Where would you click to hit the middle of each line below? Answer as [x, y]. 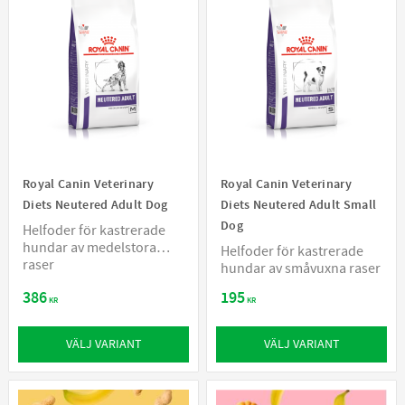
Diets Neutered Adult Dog [95, 204]
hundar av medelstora [89, 247]
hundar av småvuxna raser [301, 268]
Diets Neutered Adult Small [299, 204]
